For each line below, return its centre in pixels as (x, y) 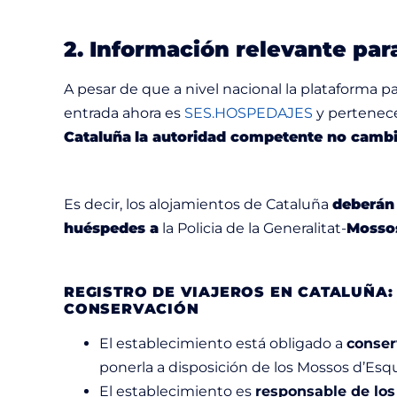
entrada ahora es (124, 113)
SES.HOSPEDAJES (249, 113)
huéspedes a (111, 228)
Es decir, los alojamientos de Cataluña (198, 204)
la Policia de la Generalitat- (253, 228)
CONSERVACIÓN (134, 308)
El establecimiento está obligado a (223, 343)
